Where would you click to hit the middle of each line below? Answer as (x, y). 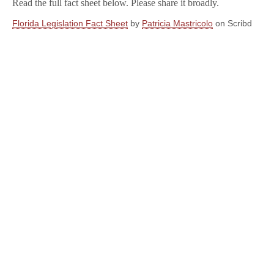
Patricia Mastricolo (177, 23)
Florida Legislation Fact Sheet (70, 23)
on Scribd (232, 23)
